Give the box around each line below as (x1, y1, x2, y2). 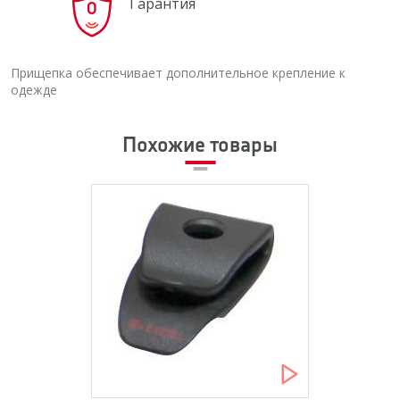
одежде (11, 81, 57, 99)
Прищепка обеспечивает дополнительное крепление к (11, 64, 346, 82)
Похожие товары (122, 136, 278, 157)
